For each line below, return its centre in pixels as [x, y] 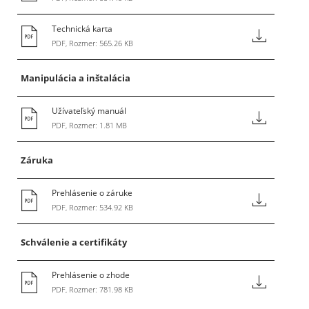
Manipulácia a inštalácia [76, 78]
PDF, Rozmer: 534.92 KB [92, 207]
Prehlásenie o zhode [91, 275]
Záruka [37, 160]
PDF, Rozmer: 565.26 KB [92, 43]
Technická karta [82, 29]
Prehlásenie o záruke [92, 193]
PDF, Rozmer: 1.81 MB [89, 125]
